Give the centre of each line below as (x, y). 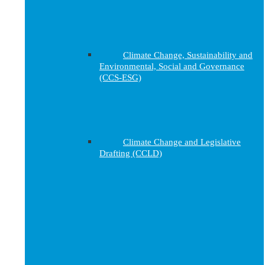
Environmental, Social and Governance (172, 66)
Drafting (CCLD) (131, 153)
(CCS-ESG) (120, 77)
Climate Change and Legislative (182, 142)
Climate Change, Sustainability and (188, 55)
